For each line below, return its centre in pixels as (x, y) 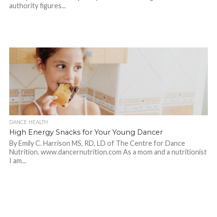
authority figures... (37, 6)
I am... (17, 161)
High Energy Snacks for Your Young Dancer (86, 132)
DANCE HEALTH (28, 123)
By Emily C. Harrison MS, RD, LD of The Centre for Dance (97, 143)
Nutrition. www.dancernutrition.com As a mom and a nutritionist (108, 152)
